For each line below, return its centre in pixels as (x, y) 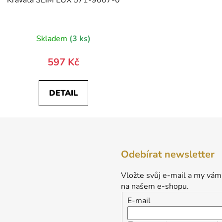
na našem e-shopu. (155, 187)
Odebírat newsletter (168, 155)
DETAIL (63, 93)
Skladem (53, 39)
